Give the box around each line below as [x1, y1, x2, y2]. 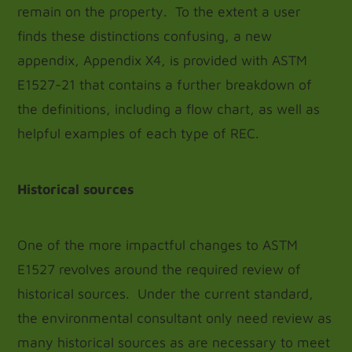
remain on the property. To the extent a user [17, 3, 302, 20]
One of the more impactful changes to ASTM [17, 236, 299, 253]
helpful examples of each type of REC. [17, 125, 260, 141]
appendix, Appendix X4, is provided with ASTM [17, 52, 308, 68]
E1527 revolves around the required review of [17, 261, 302, 277]
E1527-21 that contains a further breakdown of [17, 76, 313, 93]
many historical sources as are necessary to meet [17, 334, 331, 350]
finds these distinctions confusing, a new [17, 27, 273, 44]
